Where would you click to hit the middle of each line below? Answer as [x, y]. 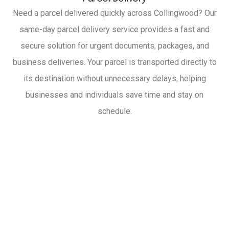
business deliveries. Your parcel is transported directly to [114, 62]
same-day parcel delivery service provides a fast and [114, 30]
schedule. [114, 111]
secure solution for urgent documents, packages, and [114, 46]
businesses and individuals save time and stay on [114, 95]
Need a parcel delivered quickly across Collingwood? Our [114, 13]
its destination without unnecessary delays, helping [114, 79]
